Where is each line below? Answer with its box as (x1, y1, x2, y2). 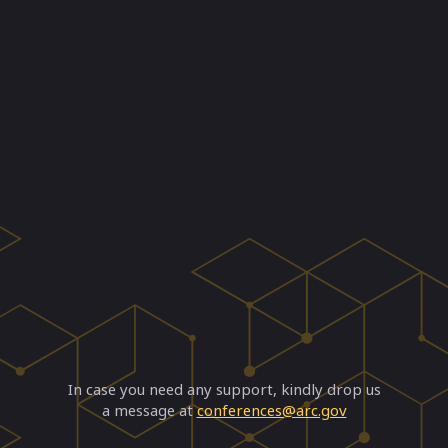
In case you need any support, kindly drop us (67, 378, 381, 399)
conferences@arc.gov (196, 399, 347, 420)
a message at (101, 399, 193, 420)
